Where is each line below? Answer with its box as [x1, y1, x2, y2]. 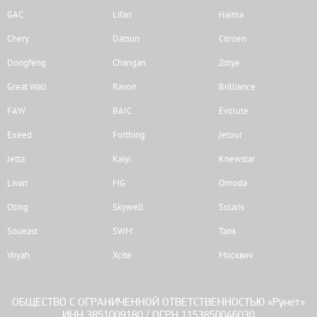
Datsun [113, 32, 140, 45]
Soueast [7, 224, 38, 237]
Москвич [218, 248, 253, 261]
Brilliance [218, 80, 255, 93]
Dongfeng [7, 56, 46, 69]
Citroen [218, 32, 246, 45]
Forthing [113, 128, 146, 141]
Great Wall [7, 80, 47, 93]
